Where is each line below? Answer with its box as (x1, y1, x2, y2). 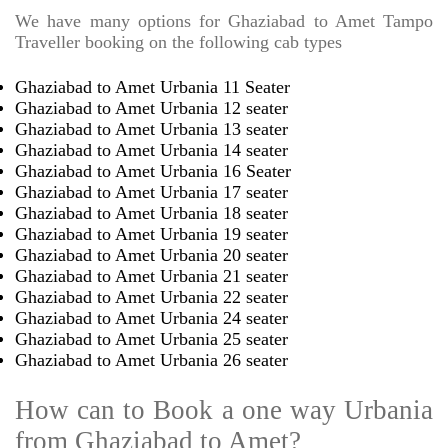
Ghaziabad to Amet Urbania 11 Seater (15, 77, 290, 98)
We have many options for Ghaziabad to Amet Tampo (15, 11, 433, 32)
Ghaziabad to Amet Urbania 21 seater (15, 266, 288, 287)
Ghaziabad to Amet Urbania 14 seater (15, 140, 288, 161)
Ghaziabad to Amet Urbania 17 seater (15, 182, 288, 203)
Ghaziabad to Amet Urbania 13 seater (15, 119, 288, 140)
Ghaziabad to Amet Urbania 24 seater (15, 308, 288, 329)
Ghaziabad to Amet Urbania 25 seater (15, 329, 288, 350)
